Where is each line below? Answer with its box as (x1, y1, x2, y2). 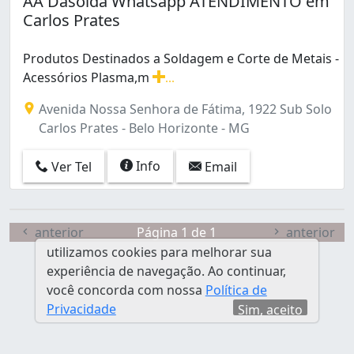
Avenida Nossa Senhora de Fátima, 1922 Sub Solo (36, 100, 332, 118)
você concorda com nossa (46, 281, 205, 299)
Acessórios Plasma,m (23, 68, 153, 86)
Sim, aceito (238, 301, 303, 318)
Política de (205, 281, 267, 299)
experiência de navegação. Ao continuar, (46, 262, 286, 280)
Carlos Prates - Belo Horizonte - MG (36, 119, 250, 137)
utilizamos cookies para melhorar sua (46, 243, 272, 261)
